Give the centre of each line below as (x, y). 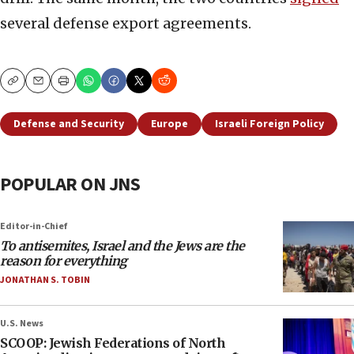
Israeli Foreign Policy (269, 124)
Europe (169, 124)
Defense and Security (69, 124)
